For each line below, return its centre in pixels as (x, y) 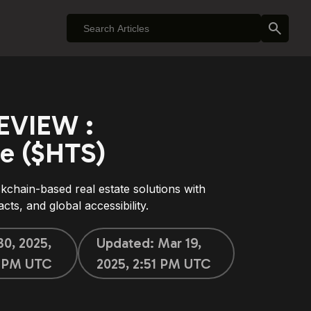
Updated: (127, 243)
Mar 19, (180, 243)
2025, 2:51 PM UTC (154, 264)
